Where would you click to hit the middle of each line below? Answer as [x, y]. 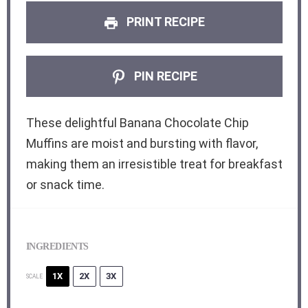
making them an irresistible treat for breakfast [154, 164]
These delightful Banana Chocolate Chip [137, 122]
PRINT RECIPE [164, 22]
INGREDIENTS [57, 246]
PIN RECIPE [164, 76]
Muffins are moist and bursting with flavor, [142, 143]
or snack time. [65, 184]
